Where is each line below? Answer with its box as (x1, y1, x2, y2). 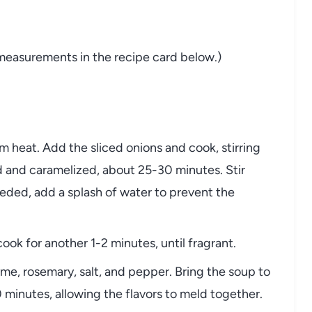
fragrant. (188, 235, 236, 251)
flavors (125, 286, 165, 302)
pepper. (128, 263, 175, 279)
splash (68, 184, 105, 200)
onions (126, 139, 165, 155)
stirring (221, 139, 260, 155)
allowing (55, 286, 104, 302)
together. (210, 286, 263, 302)
